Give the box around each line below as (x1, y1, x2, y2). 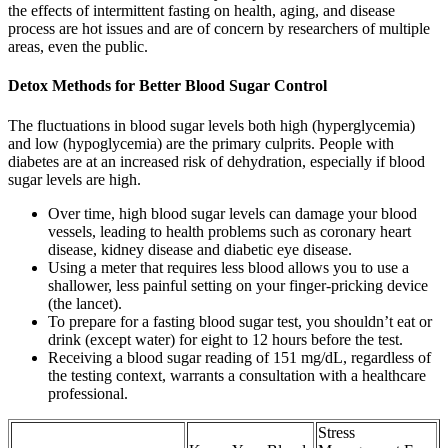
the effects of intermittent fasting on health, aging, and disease (8, 2, 395, 20)
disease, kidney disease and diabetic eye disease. (48, 240, 352, 258)
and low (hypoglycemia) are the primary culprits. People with (8, 134, 394, 152)
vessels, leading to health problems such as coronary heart (48, 222, 411, 240)
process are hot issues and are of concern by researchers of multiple (8, 20, 430, 38)
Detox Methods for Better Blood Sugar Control (8, 77, 327, 95)
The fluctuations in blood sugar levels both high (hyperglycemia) (8, 116, 415, 134)
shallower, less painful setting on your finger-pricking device (48, 276, 428, 294)
